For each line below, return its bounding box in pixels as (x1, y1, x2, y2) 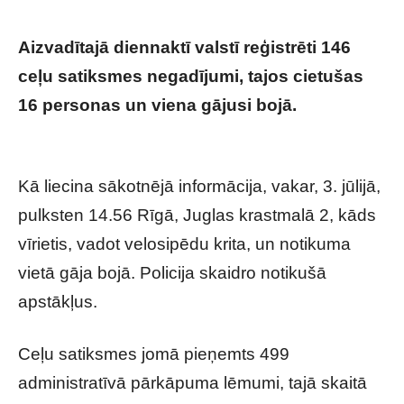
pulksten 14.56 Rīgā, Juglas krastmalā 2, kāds (18, 206, 376, 225)
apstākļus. (18, 292, 97, 311)
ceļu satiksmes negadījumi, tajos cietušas (18, 67, 363, 86)
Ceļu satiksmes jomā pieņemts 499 (18, 344, 289, 363)
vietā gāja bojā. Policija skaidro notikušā (18, 263, 326, 282)
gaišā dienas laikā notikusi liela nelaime (18, 124, 345, 143)
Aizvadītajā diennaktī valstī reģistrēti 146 (18, 38, 351, 57)
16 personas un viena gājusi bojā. (18, 96, 301, 115)
